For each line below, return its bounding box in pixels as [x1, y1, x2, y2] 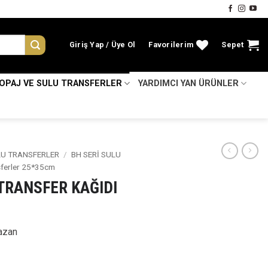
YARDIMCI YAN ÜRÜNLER [138, 78, 239, 89]
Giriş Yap [69, 40, 105, 49]
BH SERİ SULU [71, 150, 121, 159]
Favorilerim [148, 40, 194, 49]
